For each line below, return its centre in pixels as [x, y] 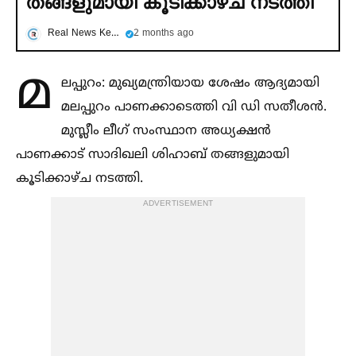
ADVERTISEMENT [178, 203]
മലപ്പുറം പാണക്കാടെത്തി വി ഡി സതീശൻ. [194, 107]
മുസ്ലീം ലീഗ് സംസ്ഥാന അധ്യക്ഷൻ [166, 131]
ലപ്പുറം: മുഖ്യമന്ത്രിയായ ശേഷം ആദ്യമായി [190, 83]
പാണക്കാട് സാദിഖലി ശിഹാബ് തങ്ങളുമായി [153, 155]
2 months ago [164, 33]
